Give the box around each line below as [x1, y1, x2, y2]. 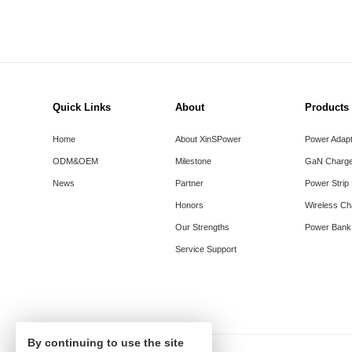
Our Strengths [174, 222, 229, 232]
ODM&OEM [53, 156, 99, 166]
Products [304, 102, 349, 114]
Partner [174, 178, 203, 188]
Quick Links [53, 102, 112, 114]
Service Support [174, 244, 236, 254]
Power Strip [304, 178, 349, 188]
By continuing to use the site [27, 336, 184, 349]
